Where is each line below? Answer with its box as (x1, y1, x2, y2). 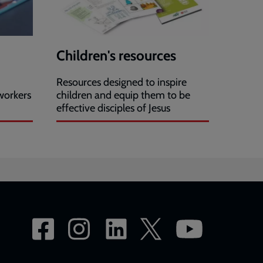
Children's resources (56, 47, 176, 65)
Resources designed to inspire (56, 76, 187, 89)
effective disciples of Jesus (56, 102, 170, 115)
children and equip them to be (56, 89, 190, 102)
